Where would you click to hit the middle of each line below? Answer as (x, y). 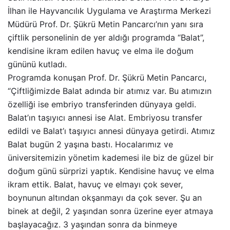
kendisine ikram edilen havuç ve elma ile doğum (101, 51)
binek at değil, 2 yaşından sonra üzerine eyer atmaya (110, 211)
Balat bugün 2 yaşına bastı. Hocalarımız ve (90, 145)
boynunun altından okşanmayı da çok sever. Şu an (105, 198)
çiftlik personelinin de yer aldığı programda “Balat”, (106, 38)
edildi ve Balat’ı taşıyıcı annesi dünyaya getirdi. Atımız (111, 131)
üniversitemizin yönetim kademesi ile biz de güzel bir (111, 158)
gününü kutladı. (37, 64)
